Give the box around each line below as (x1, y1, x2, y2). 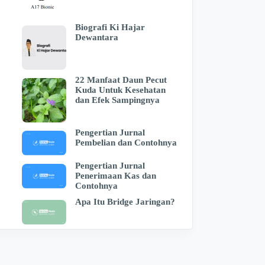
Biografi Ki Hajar (75, 22, 145, 33)
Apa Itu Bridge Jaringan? (75, 197, 175, 207)
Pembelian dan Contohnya (75, 138, 177, 148)
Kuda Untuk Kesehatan (75, 85, 166, 95)
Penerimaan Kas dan (75, 171, 156, 181)
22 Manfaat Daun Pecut (75, 75, 167, 85)
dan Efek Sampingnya (75, 95, 160, 105)
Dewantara (75, 33, 118, 43)
